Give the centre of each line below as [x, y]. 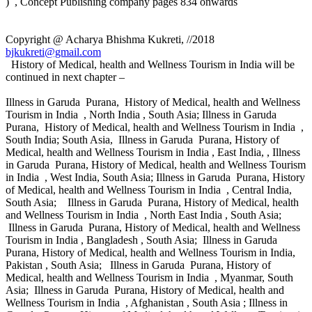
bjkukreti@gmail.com [53, 52]
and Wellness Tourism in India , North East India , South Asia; [145, 214]
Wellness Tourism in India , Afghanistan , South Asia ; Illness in [147, 302]
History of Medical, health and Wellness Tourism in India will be [150, 64]
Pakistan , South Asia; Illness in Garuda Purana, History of [138, 265]
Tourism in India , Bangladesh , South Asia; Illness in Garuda [143, 240]
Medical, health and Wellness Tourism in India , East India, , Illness [153, 152]
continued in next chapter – [65, 77]
